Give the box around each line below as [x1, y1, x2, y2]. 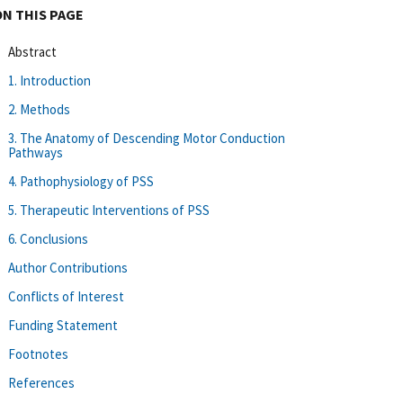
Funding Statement [8, 316, 118, 334]
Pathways [8, 143, 63, 161]
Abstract [8, 42, 57, 60]
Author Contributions [8, 258, 128, 276]
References [8, 373, 75, 391]
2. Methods [8, 100, 70, 118]
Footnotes [8, 345, 68, 363]
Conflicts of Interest [8, 287, 124, 305]
